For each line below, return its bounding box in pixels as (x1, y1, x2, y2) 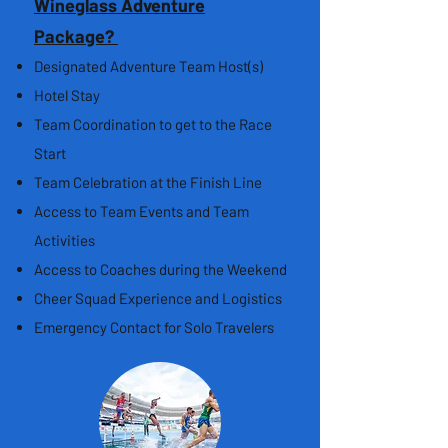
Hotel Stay (34, 86, 100, 104)
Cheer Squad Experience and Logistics (34, 289, 282, 307)
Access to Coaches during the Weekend (34, 260, 287, 278)
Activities (34, 231, 95, 249)
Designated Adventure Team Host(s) (34, 57, 263, 75)
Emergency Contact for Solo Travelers (34, 318, 274, 336)
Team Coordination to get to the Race (34, 115, 272, 133)
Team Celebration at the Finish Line (34, 173, 262, 191)
